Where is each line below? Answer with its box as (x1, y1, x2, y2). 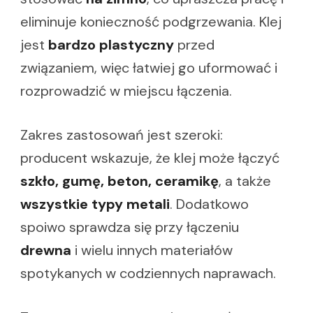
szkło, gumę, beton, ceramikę (20, 172, 219, 191)
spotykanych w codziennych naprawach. (20, 264, 276, 283)
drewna (20, 241, 71, 260)
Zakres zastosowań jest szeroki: (20, 126, 223, 145)
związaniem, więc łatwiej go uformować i (20, 59, 277, 78)
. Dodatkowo (170, 195, 249, 214)
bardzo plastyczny (48, 36, 174, 54)
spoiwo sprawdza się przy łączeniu (20, 218, 239, 237)
